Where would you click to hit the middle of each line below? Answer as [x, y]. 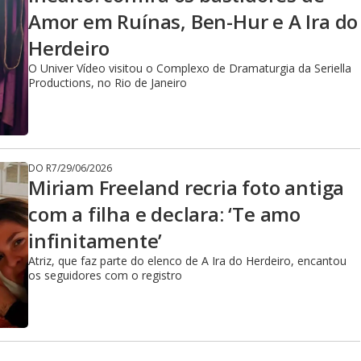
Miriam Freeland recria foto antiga [187, 187]
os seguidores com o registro [105, 275]
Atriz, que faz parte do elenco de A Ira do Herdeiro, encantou [187, 261]
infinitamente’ [95, 241]
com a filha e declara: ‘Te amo [164, 214]
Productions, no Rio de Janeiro [108, 83]
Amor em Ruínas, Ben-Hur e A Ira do [193, 21]
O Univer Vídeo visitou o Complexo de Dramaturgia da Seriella [190, 68]
